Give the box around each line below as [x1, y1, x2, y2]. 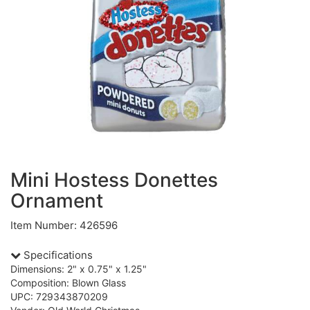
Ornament [10, 189, 103, 212]
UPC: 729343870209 [10, 291, 108, 302]
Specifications [21, 248, 93, 262]
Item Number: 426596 [10, 219, 118, 232]
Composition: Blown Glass [10, 277, 126, 289]
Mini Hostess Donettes [10, 168, 218, 192]
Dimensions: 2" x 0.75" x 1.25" [10, 263, 147, 275]
